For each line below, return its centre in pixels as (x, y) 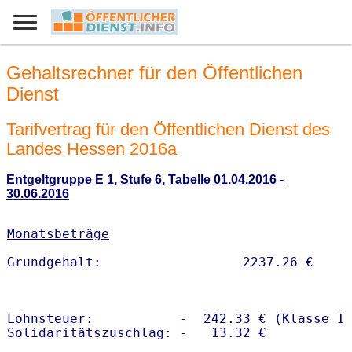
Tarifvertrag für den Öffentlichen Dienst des (168, 129)
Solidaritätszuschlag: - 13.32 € (137, 333)
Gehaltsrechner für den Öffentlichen (154, 73)
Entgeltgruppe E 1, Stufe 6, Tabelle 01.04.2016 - (145, 180)
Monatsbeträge (58, 234)
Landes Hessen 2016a (92, 148)
